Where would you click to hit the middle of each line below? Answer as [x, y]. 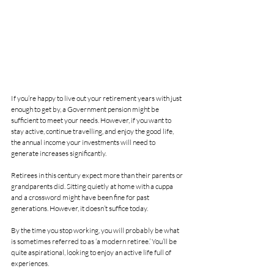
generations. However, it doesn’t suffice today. [80, 209]
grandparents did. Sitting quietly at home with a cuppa [93, 187]
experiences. [30, 264]
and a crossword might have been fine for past [81, 198]
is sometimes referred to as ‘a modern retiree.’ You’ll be [94, 242]
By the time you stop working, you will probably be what [96, 231]
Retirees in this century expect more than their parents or [98, 176]
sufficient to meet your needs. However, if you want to [92, 120]
